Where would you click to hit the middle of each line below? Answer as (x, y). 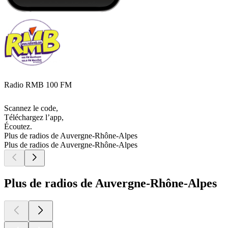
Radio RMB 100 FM (38, 85)
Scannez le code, (31, 108)
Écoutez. (18, 127)
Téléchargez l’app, (34, 118)
